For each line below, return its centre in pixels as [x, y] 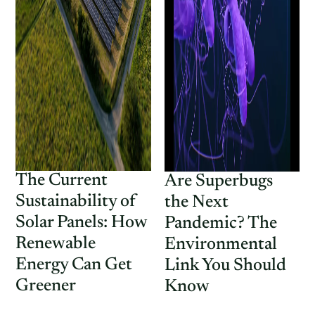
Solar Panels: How [81, 223]
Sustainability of [76, 202]
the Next [196, 203]
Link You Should [225, 266]
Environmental [220, 245]
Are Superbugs [218, 182]
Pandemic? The [220, 224]
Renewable [56, 244]
